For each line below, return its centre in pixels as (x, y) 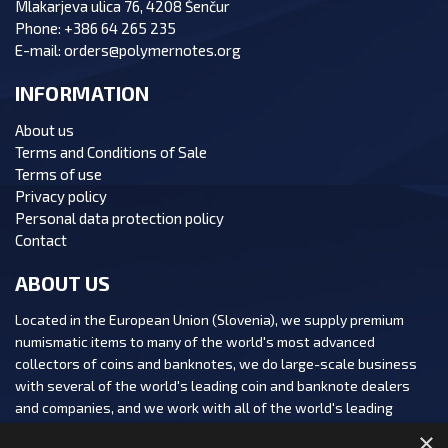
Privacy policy (61, 196)
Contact (41, 240)
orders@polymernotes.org (152, 50)
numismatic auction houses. (104, 430)
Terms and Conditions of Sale (111, 152)
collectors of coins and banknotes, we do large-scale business (216, 364)
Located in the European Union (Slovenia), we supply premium (209, 320)
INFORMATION (82, 93)
